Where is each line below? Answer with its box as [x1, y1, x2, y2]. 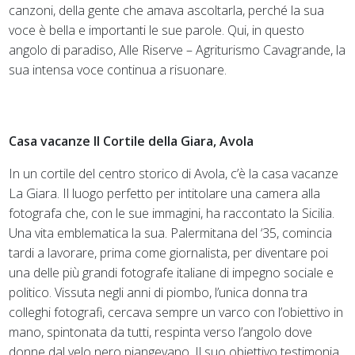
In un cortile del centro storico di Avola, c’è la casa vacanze [9, 164, 339, 182]
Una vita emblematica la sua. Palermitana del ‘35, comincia [9, 223, 333, 242]
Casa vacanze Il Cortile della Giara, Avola [9, 132, 254, 150]
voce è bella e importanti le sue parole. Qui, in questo [9, 21, 305, 39]
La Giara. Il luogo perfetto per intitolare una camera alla [9, 184, 321, 202]
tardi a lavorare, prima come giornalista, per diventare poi [9, 243, 329, 261]
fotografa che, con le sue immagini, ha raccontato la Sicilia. [9, 204, 335, 222]
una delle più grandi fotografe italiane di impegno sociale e [9, 263, 334, 281]
